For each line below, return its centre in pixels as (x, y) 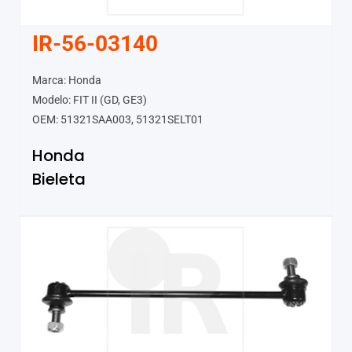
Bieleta (59, 179)
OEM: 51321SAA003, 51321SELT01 (118, 119)
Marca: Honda (67, 80)
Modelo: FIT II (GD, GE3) (90, 99)
